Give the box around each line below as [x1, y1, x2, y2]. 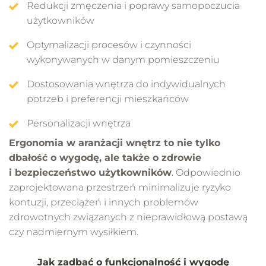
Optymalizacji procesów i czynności [27, 39, 191, 50]
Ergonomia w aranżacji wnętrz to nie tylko [9, 137, 220, 148]
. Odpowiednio [172, 166, 240, 178]
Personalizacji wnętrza [27, 117, 131, 129]
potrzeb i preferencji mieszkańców [27, 93, 189, 104]
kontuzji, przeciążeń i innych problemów [9, 196, 198, 208]
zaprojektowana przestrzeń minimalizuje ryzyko [9, 181, 231, 193]
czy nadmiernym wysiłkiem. [9, 226, 138, 237]
